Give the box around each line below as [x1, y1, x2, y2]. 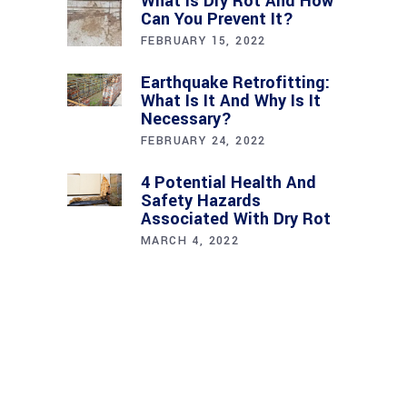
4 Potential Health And [141, 170, 316, 194]
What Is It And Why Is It [141, 88, 321, 113]
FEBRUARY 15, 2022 [141, 32, 266, 49]
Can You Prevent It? [141, 6, 293, 31]
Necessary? [141, 106, 232, 131]
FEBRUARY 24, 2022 [141, 132, 266, 149]
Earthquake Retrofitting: [141, 70, 330, 94]
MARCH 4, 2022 [141, 232, 240, 249]
